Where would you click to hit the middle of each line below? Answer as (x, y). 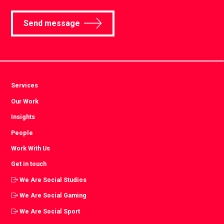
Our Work (25, 101)
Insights (23, 117)
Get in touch (29, 164)
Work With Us (31, 148)
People (22, 132)
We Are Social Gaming (53, 195)
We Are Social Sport (50, 211)
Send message (51, 23)
